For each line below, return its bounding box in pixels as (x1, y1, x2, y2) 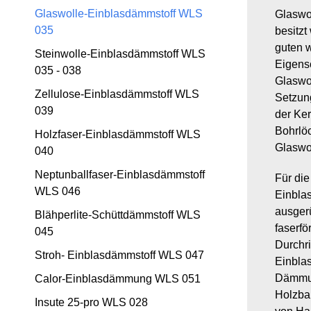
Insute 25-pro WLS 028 (35, 296, 148, 308)
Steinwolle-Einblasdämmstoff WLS (35, 48, 205, 60)
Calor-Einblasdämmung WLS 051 (35, 273, 201, 285)
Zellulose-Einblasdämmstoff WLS (35, 88, 199, 100)
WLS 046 (35, 185, 81, 197)
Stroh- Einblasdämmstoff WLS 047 (35, 249, 204, 261)
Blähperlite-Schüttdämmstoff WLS (35, 209, 201, 221)
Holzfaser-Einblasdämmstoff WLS (35, 128, 201, 140)
